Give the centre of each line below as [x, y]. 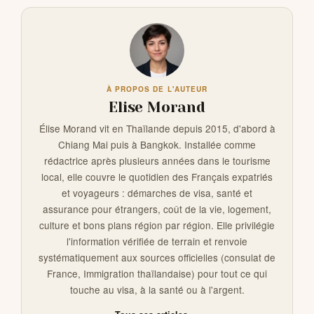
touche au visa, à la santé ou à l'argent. [157, 289]
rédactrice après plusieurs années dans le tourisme [157, 160]
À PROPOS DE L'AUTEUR [157, 89]
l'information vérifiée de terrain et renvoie [157, 241]
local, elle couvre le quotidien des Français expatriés [157, 176]
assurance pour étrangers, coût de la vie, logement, [157, 209]
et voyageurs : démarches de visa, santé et [157, 192]
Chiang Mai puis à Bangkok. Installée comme [157, 144]
